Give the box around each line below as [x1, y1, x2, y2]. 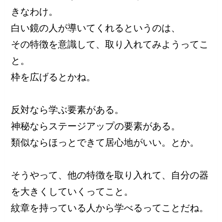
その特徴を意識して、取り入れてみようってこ [11, 39, 209, 50]
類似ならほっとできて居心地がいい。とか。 [11, 137, 200, 148]
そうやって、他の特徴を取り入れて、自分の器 [11, 169, 209, 180]
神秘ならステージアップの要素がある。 [11, 120, 181, 131]
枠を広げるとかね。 [11, 71, 96, 82]
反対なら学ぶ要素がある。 [11, 104, 124, 115]
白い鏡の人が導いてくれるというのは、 [11, 22, 181, 33]
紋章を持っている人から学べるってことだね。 [11, 202, 209, 213]
